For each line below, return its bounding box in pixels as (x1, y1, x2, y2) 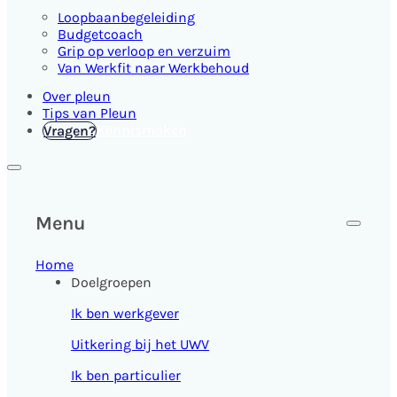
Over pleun (43, 88, 111, 105)
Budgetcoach (58, 26, 143, 43)
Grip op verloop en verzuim (58, 43, 230, 59)
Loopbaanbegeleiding (58, 9, 195, 26)
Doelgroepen (71, 273, 152, 291)
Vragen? (43, 122, 96, 139)
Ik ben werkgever (71, 304, 179, 322)
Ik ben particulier (71, 366, 181, 384)
